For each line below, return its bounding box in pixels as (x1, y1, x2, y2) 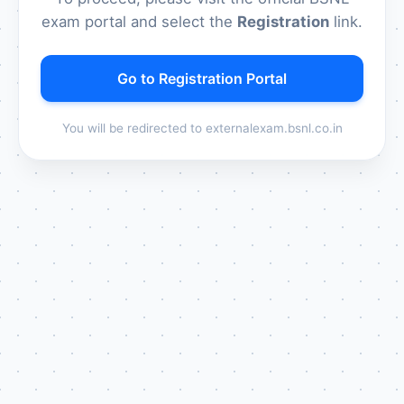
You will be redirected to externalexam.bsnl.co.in (61, 120, 343, 135)
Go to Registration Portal (117, 69, 287, 87)
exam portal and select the (41, 12, 237, 31)
